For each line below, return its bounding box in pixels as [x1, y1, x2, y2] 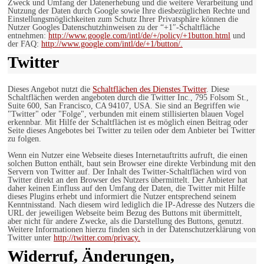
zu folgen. [8, 134, 41, 144]
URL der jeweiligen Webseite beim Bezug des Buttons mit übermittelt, [8, 209, 242, 218]
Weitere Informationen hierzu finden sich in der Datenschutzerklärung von [8, 225, 256, 235]
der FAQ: [8, 39, 41, 49]
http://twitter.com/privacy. [54, 233, 140, 243]
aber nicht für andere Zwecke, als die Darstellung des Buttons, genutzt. [8, 217, 244, 226]
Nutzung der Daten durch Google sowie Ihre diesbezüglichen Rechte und [8, 6, 250, 16]
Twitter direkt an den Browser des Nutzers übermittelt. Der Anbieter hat [8, 176, 247, 185]
